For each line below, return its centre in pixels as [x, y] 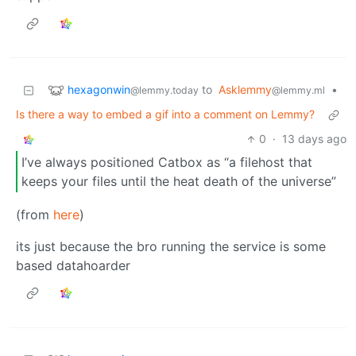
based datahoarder [73, 265]
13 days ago [314, 139]
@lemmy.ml [298, 91]
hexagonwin [99, 89]
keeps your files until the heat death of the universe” [179, 181]
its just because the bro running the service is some [171, 246]
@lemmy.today [164, 90]
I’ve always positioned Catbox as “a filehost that [167, 162]
